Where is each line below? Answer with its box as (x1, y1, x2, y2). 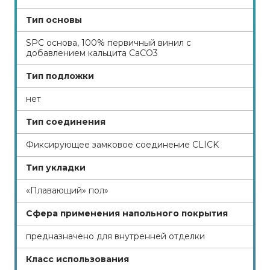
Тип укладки (26, 162, 86, 173)
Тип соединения (26, 116, 105, 127)
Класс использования (26, 254, 129, 265)
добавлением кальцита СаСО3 (26, 48, 158, 58)
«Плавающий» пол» (26, 185, 108, 196)
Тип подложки (26, 71, 94, 81)
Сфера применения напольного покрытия (26, 208, 228, 219)
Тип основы (26, 14, 82, 25)
